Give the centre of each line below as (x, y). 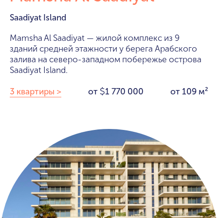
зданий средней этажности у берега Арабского (103, 49)
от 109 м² (189, 92)
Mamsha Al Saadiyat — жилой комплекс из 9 (95, 38)
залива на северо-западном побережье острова (106, 60)
